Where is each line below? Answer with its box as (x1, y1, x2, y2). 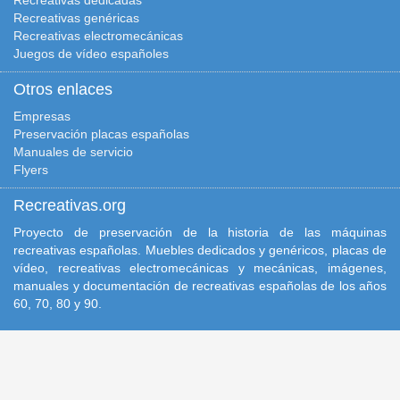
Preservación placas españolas (13, 127, 189, 141)
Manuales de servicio (13, 145, 133, 159)
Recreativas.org (13, 196, 126, 214)
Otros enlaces (13, 80, 112, 98)
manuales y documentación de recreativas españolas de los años (13, 279, 387, 293)
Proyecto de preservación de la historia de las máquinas (13, 225, 387, 239)
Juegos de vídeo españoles (13, 46, 169, 61)
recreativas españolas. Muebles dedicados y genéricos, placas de (13, 243, 387, 257)
